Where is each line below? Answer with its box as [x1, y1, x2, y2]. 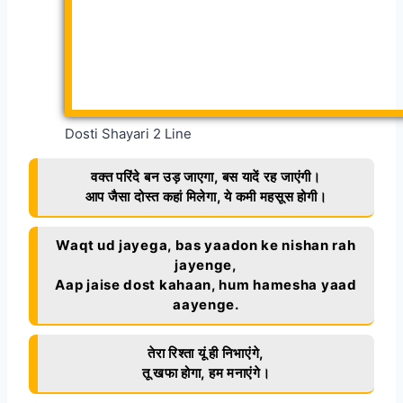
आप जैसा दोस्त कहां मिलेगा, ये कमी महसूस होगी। [85, 187, 327, 205]
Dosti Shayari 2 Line [65, 124, 192, 142]
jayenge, [175, 255, 237, 273]
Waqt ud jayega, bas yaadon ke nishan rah [56, 236, 356, 254]
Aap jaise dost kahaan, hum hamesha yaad [55, 275, 357, 293]
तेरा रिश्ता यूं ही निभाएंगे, [147, 344, 265, 362]
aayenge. [173, 295, 239, 313]
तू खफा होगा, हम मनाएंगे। [141, 363, 271, 381]
